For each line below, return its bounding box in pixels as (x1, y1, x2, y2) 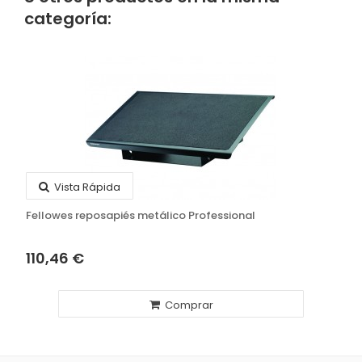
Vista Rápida (52, 179, 120, 195)
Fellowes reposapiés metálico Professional (26, 208, 255, 223)
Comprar (162, 297, 213, 313)
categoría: (24, 7, 112, 30)
